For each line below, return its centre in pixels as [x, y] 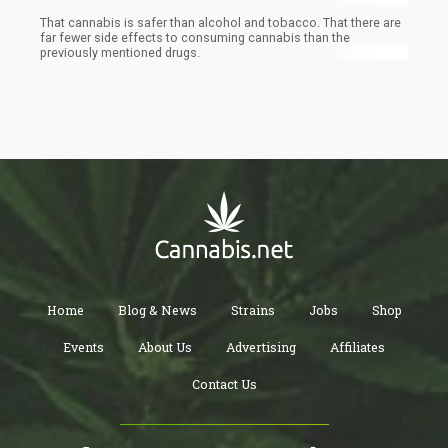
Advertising [261, 347]
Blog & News [157, 310]
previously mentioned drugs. [120, 53]
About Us [165, 347]
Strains [252, 310]
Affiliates [357, 347]
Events [83, 347]
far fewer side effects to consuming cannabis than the [195, 38]
